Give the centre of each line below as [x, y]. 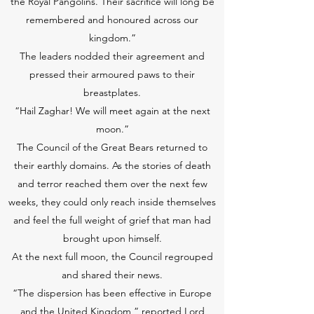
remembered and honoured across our [112, 20]
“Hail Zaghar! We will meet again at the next [112, 111]
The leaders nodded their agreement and [112, 56]
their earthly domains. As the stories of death [112, 165]
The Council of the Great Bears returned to [112, 147]
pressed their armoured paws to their [112, 74]
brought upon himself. [112, 238]
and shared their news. [112, 275]
